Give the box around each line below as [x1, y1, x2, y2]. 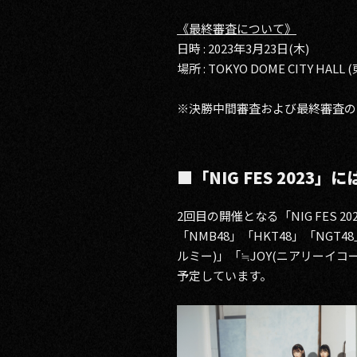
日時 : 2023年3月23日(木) [177, 40, 309, 57]
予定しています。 [177, 267, 272, 284]
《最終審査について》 [177, 20, 296, 37]
